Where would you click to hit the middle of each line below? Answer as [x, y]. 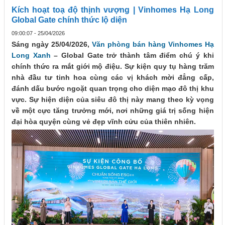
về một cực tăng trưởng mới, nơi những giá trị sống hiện [113, 111]
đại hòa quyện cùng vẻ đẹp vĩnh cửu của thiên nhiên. [104, 122]
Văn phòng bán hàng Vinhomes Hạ [153, 44]
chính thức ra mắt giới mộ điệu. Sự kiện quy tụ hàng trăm [113, 67]
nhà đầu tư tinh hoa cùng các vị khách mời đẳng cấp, [113, 78]
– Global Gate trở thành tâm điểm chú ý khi [132, 55]
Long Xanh [31, 55]
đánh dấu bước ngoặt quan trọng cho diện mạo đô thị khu [113, 89]
